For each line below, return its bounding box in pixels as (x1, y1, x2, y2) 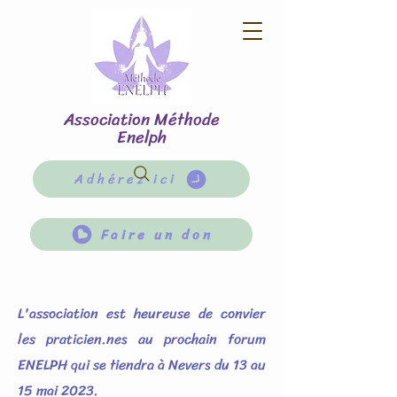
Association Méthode (64, 105, 220, 134)
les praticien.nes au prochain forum (18, 326, 266, 352)
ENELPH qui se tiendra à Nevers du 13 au (18, 352, 266, 378)
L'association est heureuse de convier (18, 300, 266, 326)
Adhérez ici (74, 167, 177, 191)
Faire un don (100, 222, 214, 246)
